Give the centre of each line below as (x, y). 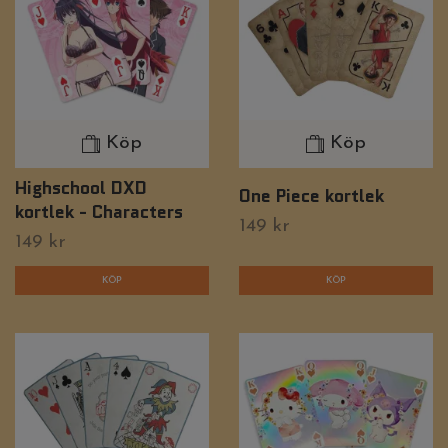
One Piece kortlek (311, 195)
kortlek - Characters (99, 211)
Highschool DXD (81, 187)
